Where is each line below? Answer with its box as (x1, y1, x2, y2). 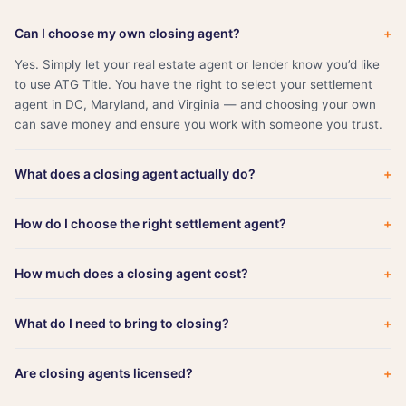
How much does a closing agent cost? (14, 265, 248, 281)
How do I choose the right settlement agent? (14, 215, 286, 231)
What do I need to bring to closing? (14, 314, 229, 331)
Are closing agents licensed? (14, 364, 193, 381)
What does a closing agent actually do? (14, 165, 256, 181)
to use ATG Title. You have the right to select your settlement (14, 76, 372, 92)
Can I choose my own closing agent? (14, 24, 240, 41)
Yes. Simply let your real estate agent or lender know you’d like (14, 56, 380, 72)
